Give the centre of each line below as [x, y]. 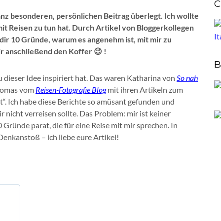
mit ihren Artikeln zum [145, 90]
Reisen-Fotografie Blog [71, 90]
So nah [187, 78]
